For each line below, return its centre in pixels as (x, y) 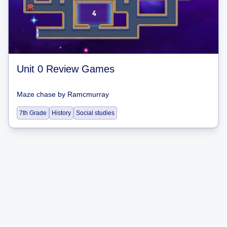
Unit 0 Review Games (66, 69)
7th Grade (33, 113)
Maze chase (36, 94)
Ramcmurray (88, 94)
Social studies (95, 113)
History (61, 113)
